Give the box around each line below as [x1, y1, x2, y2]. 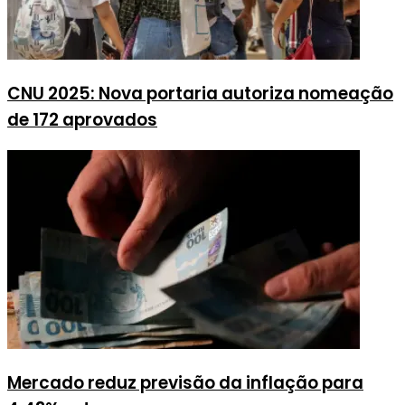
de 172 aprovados [7, 108, 157, 133]
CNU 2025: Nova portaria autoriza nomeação [7, 81, 393, 107]
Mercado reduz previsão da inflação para [7, 370, 363, 395]
